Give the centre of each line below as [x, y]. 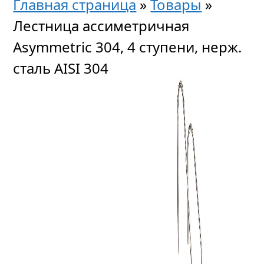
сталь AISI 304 [61, 68]
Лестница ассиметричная [101, 26]
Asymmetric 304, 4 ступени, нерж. [128, 47]
